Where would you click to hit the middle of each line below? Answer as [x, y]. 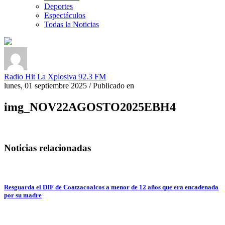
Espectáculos [65, 16]
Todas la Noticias [72, 25]
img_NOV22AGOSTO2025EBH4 [90, 107]
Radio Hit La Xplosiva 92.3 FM [55, 77]
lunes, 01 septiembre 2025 [45, 86]
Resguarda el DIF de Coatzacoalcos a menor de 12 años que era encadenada [111, 187]
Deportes [59, 7]
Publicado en [114, 86]
